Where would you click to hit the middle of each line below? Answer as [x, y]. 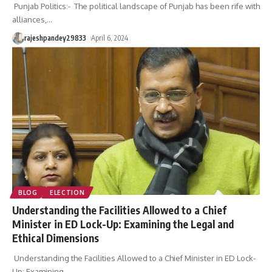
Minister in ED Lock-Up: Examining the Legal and [123, 224]
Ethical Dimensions [56, 238]
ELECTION [67, 192]
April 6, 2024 [110, 38]
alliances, [29, 19]
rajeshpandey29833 [55, 38]
